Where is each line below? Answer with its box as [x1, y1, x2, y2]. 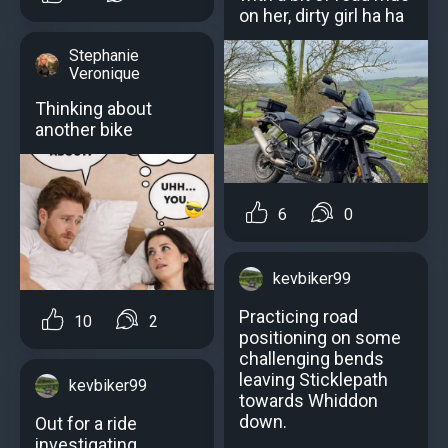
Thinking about [35, 98, 152, 120]
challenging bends [239, 348, 384, 370]
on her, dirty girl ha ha [239, 5, 404, 27]
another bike [35, 119, 133, 141]
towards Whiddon [239, 390, 378, 412]
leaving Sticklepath [239, 369, 388, 391]
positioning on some [239, 327, 401, 349]
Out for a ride [35, 413, 137, 435]
